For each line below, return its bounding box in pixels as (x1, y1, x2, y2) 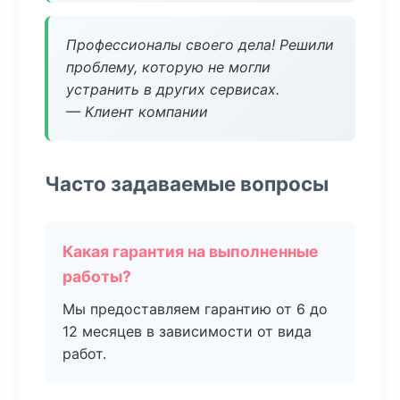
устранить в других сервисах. (66, 80, 279, 98)
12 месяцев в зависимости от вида (62, 322, 312, 340)
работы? (62, 267, 131, 286)
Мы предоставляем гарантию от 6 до (62, 300, 328, 318)
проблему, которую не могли (66, 58, 271, 76)
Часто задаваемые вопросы (45, 171, 329, 196)
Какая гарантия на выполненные (62, 242, 319, 261)
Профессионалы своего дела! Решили (66, 36, 334, 54)
